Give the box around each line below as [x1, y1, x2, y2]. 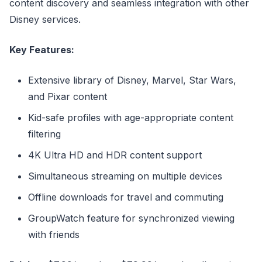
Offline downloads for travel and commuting [28, 191, 223, 204]
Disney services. [9, 13, 81, 26]
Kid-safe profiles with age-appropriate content [28, 112, 233, 124]
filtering [28, 128, 61, 140]
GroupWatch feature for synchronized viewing [28, 212, 235, 225]
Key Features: [9, 44, 74, 56]
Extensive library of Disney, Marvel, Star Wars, [28, 74, 236, 87]
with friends [28, 229, 80, 241]
